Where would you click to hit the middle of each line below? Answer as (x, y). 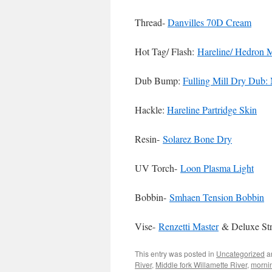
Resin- (149, 139)
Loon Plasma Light (217, 168)
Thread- (151, 22)
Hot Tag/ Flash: (166, 51)
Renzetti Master (189, 226)
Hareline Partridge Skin (212, 110)
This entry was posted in (175, 253)
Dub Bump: (159, 80)
